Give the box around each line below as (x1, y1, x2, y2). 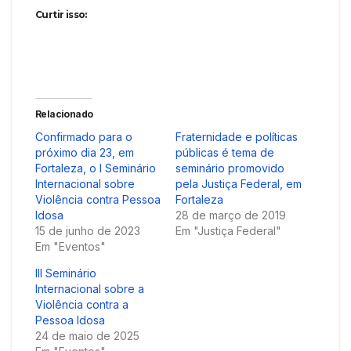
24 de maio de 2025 (35, 328, 139, 342)
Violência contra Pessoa (35, 192, 161, 206)
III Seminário (35, 266, 96, 280)
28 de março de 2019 (175, 208, 286, 222)
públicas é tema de (175, 145, 274, 159)
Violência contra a (35, 297, 128, 311)
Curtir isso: (35, 8, 87, 20)
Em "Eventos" (35, 239, 106, 253)
